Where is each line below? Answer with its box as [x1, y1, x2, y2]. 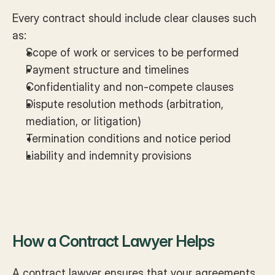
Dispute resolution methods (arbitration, [26, 98, 223, 110]
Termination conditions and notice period [26, 132, 231, 145]
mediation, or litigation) [26, 115, 141, 128]
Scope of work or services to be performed [26, 46, 239, 59]
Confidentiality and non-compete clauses [26, 80, 234, 93]
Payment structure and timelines [26, 63, 189, 76]
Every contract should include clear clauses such [12, 12, 257, 25]
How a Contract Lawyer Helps [12, 231, 214, 250]
